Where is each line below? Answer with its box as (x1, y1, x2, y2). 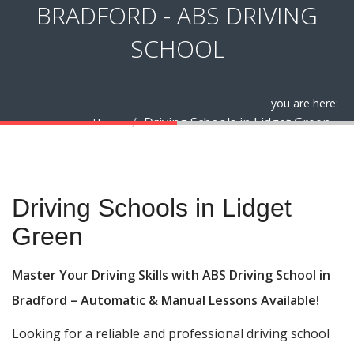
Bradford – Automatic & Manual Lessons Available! (12, 291, 319, 309)
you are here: (271, 95, 338, 111)
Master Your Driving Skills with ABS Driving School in (12, 265, 330, 284)
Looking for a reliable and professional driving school (12, 324, 330, 342)
